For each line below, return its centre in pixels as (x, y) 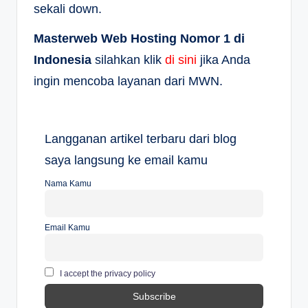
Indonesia (63, 59)
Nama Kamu (68, 184)
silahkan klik (128, 59)
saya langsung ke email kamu (126, 161)
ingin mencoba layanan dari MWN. (128, 81)
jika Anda (223, 59)
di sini (181, 59)
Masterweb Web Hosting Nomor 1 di (139, 38)
